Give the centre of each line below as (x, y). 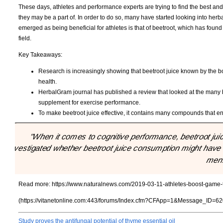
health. (48, 81)
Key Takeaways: (40, 55)
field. (25, 38)
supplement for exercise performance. (89, 102)
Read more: (35, 184)
